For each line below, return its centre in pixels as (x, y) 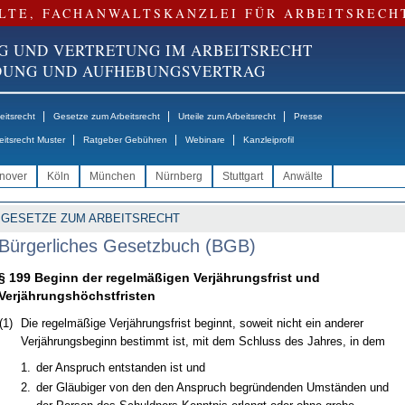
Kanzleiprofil (268, 140)
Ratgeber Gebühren (125, 140)
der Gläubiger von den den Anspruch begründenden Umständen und (212, 387)
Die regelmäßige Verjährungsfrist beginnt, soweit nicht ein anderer (192, 323)
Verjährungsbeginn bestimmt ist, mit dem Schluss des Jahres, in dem (202, 341)
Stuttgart (242, 176)
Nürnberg (179, 176)
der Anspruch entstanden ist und (120, 367)
